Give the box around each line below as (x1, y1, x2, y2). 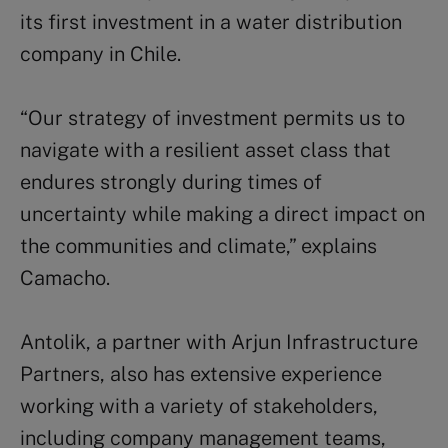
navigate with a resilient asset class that (20, 137, 391, 162)
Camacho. (20, 265, 110, 290)
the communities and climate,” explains (20, 233, 377, 258)
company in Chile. (20, 41, 181, 66)
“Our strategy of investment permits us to (20, 105, 405, 130)
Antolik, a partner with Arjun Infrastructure (20, 329, 418, 354)
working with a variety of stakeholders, (20, 393, 378, 418)
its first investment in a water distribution (20, 9, 402, 34)
